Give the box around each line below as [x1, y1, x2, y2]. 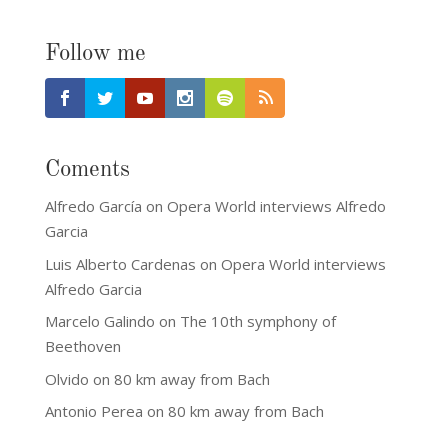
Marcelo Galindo [44, 311, 155, 331]
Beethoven [44, 336, 121, 356]
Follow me [44, 42, 146, 65]
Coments [44, 158, 130, 181]
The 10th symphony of [179, 311, 336, 331]
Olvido [44, 368, 89, 389]
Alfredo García [44, 196, 142, 216]
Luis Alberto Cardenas [44, 253, 196, 274]
